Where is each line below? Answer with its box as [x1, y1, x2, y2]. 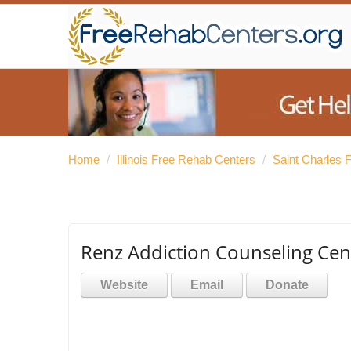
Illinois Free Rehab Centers [117, 153, 255, 166]
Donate [266, 278, 309, 291]
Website [100, 278, 148, 291]
